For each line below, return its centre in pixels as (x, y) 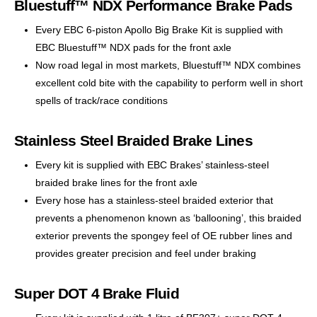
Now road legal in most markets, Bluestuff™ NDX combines (168, 65)
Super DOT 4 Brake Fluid (97, 293)
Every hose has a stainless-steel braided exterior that (154, 200)
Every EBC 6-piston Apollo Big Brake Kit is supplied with (159, 29)
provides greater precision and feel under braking (146, 253)
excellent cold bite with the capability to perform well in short (169, 82)
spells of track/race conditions (102, 100)
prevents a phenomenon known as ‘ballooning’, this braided (168, 218)
